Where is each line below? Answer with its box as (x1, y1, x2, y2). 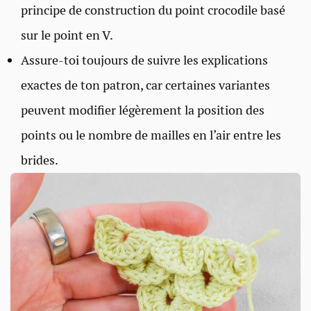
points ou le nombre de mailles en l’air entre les (21, 126, 281, 143)
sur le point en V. (21, 26, 113, 43)
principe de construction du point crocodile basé (21, 1, 285, 18)
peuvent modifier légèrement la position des (21, 101, 264, 118)
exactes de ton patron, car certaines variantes (21, 76, 270, 93)
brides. (21, 151, 58, 168)
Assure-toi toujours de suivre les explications (21, 51, 268, 68)
